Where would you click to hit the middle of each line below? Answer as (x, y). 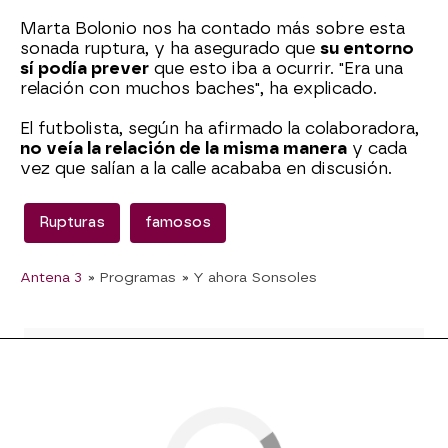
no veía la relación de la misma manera (183, 149)
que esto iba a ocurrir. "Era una (276, 69)
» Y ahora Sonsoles (249, 277)
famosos (178, 223)
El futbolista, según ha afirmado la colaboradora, (219, 129)
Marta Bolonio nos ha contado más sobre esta (212, 29)
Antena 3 (51, 277)
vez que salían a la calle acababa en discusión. (206, 169)
